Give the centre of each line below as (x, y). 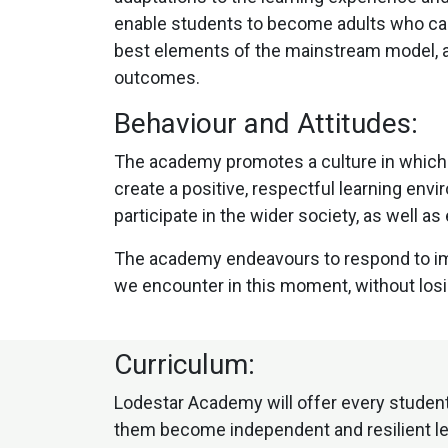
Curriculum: (184, 365)
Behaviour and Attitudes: (266, 124)
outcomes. (157, 78)
